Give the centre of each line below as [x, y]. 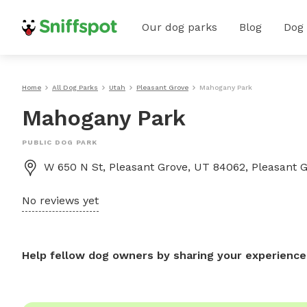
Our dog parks [180, 27]
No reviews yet [60, 200]
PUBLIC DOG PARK [60, 142]
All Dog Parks [75, 87]
